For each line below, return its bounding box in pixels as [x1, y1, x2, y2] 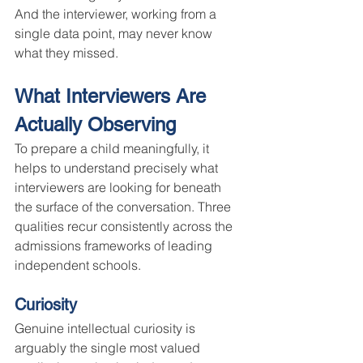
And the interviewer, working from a [15, 6, 220, 23]
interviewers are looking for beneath [15, 179, 224, 196]
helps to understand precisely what [15, 160, 221, 177]
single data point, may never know [15, 25, 216, 42]
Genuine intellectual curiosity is [15, 320, 199, 337]
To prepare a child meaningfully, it [15, 140, 212, 157]
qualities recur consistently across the [15, 218, 236, 235]
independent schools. [15, 257, 141, 274]
